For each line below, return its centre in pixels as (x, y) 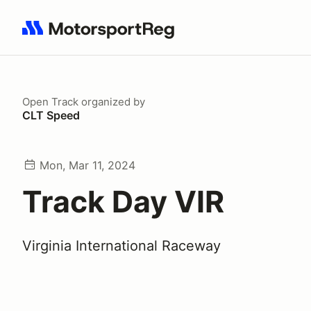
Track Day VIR (123, 201)
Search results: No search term (102, 35)
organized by (112, 102)
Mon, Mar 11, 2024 (87, 165)
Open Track (50, 102)
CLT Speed (51, 115)
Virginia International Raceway (121, 246)
